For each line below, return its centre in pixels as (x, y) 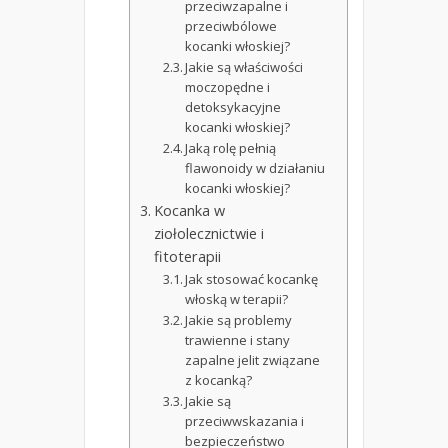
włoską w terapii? (237, 298)
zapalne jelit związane (253, 359)
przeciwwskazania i (245, 420)
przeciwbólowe (231, 25)
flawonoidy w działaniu (255, 167)
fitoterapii (187, 256)
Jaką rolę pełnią (231, 147)
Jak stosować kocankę (252, 278)
